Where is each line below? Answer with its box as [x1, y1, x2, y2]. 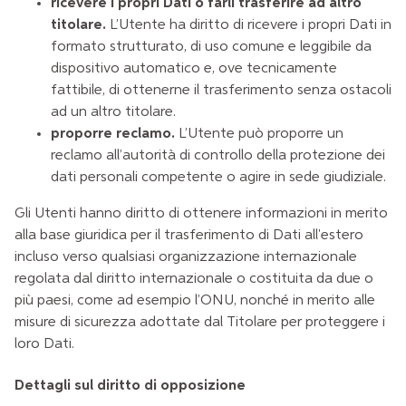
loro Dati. [14, 337, 74, 353]
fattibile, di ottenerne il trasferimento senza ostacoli [51, 83, 391, 99]
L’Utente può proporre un [175, 127, 343, 142]
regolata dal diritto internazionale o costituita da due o [14, 272, 373, 287]
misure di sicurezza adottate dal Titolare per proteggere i [14, 315, 385, 331]
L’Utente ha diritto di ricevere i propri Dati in [106, 18, 391, 34]
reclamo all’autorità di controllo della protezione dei [51, 149, 385, 164]
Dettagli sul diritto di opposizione [14, 378, 246, 393]
